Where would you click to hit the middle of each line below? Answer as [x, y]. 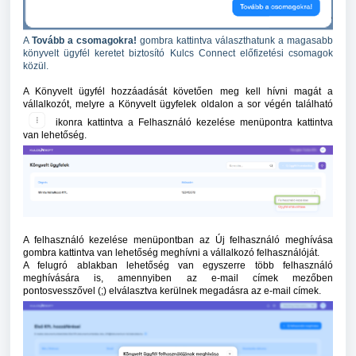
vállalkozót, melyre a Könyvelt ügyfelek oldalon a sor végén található [178, 104]
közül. [36, 66]
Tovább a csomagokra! [84, 40]
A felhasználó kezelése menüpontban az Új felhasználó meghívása [178, 240]
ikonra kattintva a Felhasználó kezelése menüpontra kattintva [192, 123]
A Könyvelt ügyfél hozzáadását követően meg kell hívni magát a [178, 91]
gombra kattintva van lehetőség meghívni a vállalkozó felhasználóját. [171, 253]
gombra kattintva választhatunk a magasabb [235, 40]
